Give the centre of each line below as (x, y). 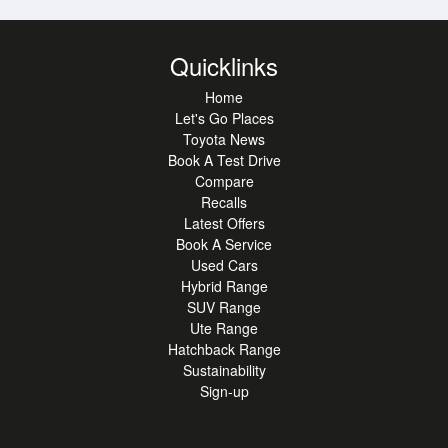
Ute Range (224, 328)
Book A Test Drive (224, 160)
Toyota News (224, 139)
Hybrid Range (224, 286)
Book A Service (224, 244)
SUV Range (224, 307)
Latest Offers (224, 223)
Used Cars (224, 265)
